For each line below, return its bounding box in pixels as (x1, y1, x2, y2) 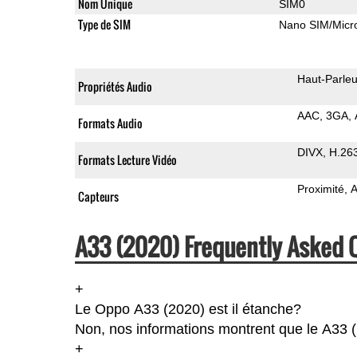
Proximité (296, 182, 344, 195)
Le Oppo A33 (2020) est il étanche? (74, 300, 301, 317)
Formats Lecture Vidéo (77, 151, 177, 168)
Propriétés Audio (77, 77, 152, 95)
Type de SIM (77, 15, 131, 33)
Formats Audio (77, 114, 143, 131)
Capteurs (77, 187, 119, 205)
